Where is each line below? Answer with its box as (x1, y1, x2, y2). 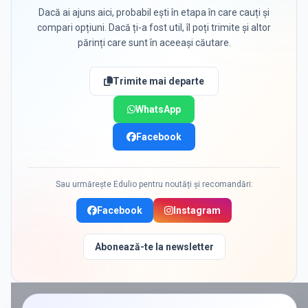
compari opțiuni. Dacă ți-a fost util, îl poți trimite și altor (37, 22, 271, 33)
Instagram (173, 205, 221, 216)
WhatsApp (135, 104, 181, 115)
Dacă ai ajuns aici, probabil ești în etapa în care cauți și (38, 7, 269, 18)
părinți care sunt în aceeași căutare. (77, 37, 231, 48)
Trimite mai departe (112, 76, 204, 87)
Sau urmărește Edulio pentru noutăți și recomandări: (55, 179, 253, 189)
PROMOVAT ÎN (109, 295, 175, 305)
